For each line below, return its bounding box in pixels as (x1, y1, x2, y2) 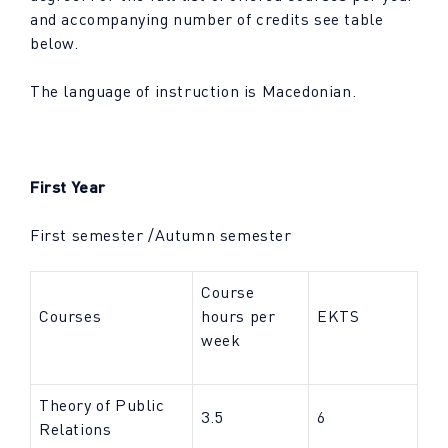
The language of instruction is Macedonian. (30, 81, 357, 101)
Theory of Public (39, 395, 165, 415)
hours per (201, 306, 276, 326)
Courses (39, 306, 102, 326)
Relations (39, 419, 112, 439)
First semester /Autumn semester (30, 225, 292, 245)
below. (30, 33, 79, 53)
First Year (30, 177, 106, 196)
